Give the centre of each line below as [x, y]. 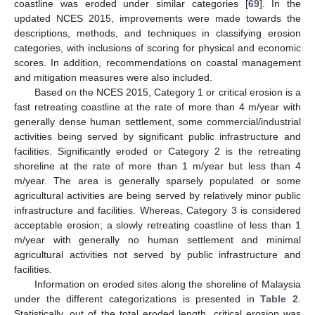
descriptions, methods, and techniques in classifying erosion [157, 33]
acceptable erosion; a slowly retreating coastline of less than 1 [157, 225]
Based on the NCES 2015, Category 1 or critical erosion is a [167, 92]
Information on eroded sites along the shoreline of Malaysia [167, 284]
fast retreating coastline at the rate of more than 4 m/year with [157, 107]
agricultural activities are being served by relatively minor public [157, 196]
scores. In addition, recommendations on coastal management [157, 63]
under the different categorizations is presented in [137, 299]
